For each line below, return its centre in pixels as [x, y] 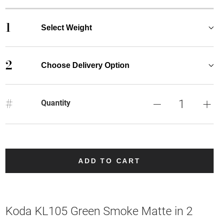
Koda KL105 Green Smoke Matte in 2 [99, 211]
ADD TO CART [109, 161]
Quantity [55, 103]
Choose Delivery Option [85, 65]
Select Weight [66, 27]
